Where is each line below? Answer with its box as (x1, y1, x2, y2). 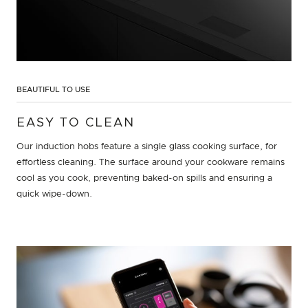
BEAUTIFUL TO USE (16, 85, 90, 93)
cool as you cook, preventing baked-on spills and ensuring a (16, 173, 272, 183)
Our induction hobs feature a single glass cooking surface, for (16, 142, 277, 151)
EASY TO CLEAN (16, 116, 135, 129)
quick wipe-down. (16, 189, 92, 199)
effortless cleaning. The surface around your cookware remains (16, 157, 285, 167)
